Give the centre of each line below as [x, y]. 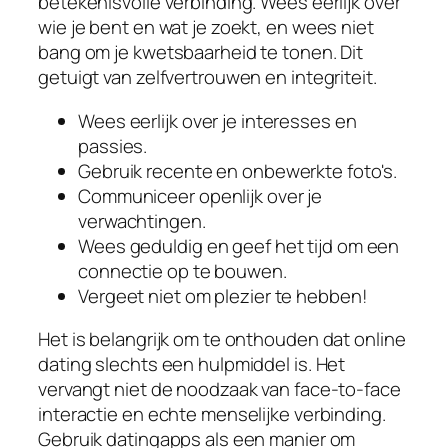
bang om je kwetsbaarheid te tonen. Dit [201, 52]
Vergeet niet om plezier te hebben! [223, 295]
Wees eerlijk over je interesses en [217, 120]
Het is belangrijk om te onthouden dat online [222, 339]
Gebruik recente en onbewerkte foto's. [238, 170]
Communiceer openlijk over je [200, 195]
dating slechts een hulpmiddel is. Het [192, 364]
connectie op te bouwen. [182, 270]
